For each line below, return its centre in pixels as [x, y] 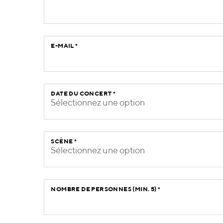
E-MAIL [63, 47]
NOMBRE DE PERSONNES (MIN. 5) [104, 190]
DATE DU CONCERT [82, 94]
